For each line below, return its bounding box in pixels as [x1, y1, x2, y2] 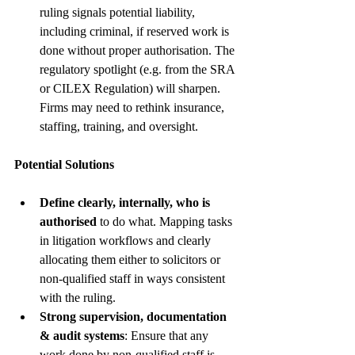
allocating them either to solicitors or [40, 252, 223, 266]
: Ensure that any [124, 328, 212, 342]
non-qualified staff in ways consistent [40, 271, 228, 285]
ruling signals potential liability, [40, 5, 198, 19]
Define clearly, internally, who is [40, 195, 213, 209]
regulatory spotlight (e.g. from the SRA [40, 62, 238, 76]
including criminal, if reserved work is [40, 24, 232, 38]
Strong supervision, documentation [40, 309, 230, 323]
